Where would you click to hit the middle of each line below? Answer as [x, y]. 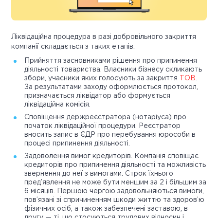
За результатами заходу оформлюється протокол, [111, 87]
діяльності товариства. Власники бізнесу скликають [113, 70]
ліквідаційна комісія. [57, 105]
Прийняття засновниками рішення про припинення [111, 61]
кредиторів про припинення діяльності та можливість [115, 165]
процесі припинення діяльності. [77, 144]
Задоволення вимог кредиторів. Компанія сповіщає [111, 156]
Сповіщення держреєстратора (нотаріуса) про [105, 118]
